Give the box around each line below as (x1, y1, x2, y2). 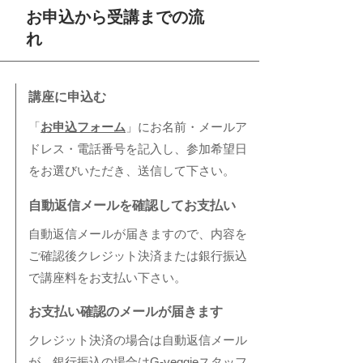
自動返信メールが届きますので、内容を (28, 227, 247, 241)
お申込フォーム (41, 120, 126, 134)
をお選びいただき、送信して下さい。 (28, 164, 235, 177)
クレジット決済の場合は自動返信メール (28, 333, 247, 347)
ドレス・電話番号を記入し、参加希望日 (28, 142, 247, 156)
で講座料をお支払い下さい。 (28, 271, 186, 284)
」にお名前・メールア (126, 120, 247, 134)
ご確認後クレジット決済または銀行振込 (28, 249, 247, 263)
